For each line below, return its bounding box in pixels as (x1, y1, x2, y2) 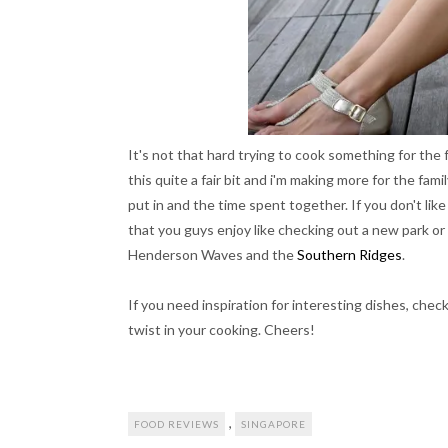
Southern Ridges (297, 246, 402, 263)
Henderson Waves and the (128, 246, 297, 263)
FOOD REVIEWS (134, 418, 219, 430)
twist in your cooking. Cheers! (128, 321, 315, 338)
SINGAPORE (241, 418, 306, 430)
